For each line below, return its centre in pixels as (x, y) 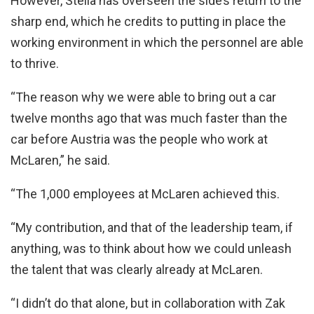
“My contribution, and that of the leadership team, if (152, 228)
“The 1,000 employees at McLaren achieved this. (145, 194)
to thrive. (35, 64)
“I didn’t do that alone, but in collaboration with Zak (148, 303)
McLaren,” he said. (60, 161)
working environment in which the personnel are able (157, 43)
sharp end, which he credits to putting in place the (148, 22)
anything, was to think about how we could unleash (151, 249)
